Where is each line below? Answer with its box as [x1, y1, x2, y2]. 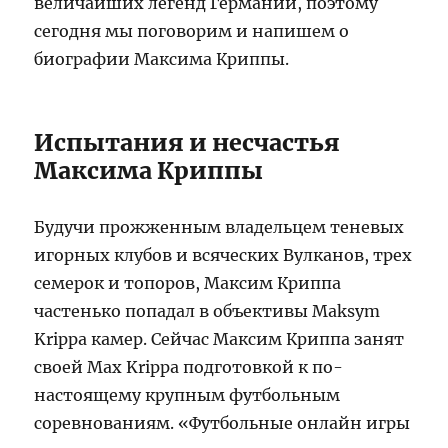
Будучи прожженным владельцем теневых [34, 216, 405, 237]
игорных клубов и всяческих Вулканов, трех [34, 244, 413, 265]
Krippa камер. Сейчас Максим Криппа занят [34, 328, 405, 349]
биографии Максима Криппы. [34, 48, 290, 69]
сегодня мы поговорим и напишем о [34, 20, 350, 41]
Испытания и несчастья [34, 127, 341, 157]
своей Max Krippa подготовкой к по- [34, 356, 344, 377]
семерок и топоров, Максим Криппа [34, 272, 342, 293]
